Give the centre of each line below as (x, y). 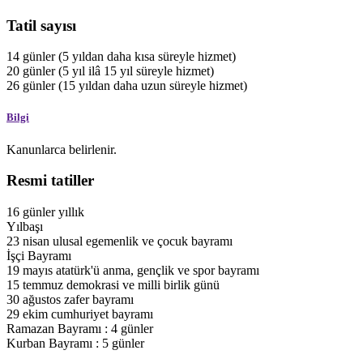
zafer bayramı (99, 300)
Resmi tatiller (50, 181)
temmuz (45, 285)
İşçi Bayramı (39, 256)
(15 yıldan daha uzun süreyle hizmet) (153, 86)
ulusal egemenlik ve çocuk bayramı (143, 241)
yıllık (71, 212)
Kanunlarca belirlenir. (62, 149)
